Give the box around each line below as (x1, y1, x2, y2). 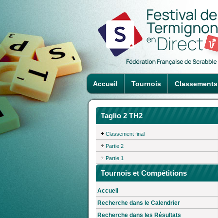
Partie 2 (106, 143, 124, 149)
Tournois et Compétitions (101, 168, 187, 177)
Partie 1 (106, 155, 124, 161)
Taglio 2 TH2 (101, 111, 143, 120)
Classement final (106, 130, 145, 137)
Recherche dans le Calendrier (97, 200, 180, 207)
